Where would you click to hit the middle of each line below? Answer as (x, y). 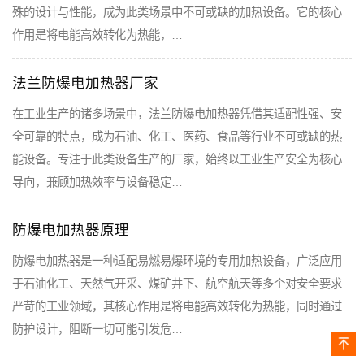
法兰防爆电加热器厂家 (85, 83)
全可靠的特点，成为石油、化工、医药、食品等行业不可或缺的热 (177, 137)
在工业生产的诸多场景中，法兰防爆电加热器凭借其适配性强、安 (177, 114)
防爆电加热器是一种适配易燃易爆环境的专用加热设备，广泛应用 (177, 261)
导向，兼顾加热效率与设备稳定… (97, 182)
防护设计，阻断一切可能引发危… (97, 329)
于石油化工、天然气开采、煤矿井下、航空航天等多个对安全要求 (177, 284)
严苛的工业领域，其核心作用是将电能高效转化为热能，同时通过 (177, 307)
